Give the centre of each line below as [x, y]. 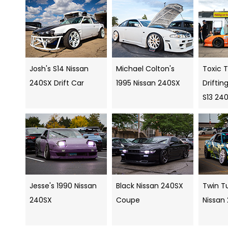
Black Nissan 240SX [150, 186]
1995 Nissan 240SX [148, 83]
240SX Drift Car [57, 83]
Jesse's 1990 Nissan [63, 186]
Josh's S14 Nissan [59, 69]
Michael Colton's [145, 69]
